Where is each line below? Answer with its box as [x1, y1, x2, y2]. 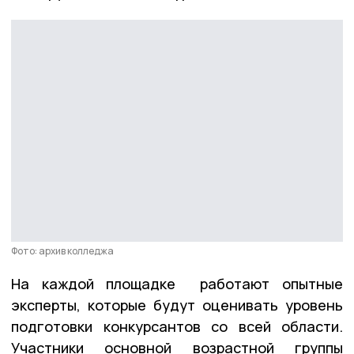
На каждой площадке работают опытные [11, 273, 343, 293]
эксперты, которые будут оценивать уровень [11, 295, 343, 314]
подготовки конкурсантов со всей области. [11, 316, 343, 336]
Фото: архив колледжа [11, 243, 114, 258]
